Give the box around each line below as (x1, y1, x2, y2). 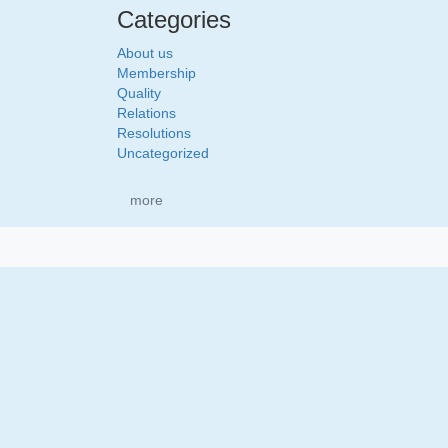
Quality (117, 85, 161, 101)
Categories (117, 6, 231, 33)
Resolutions (117, 125, 191, 141)
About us (117, 45, 173, 61)
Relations (117, 105, 176, 121)
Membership (117, 65, 196, 81)
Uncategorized (117, 145, 209, 161)
